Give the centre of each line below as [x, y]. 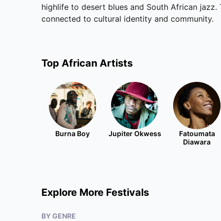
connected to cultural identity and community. [128, 19]
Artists [115, 63]
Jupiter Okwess [135, 133]
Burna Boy [73, 133]
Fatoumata [197, 133]
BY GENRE [59, 216]
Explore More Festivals [95, 192]
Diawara [197, 142]
